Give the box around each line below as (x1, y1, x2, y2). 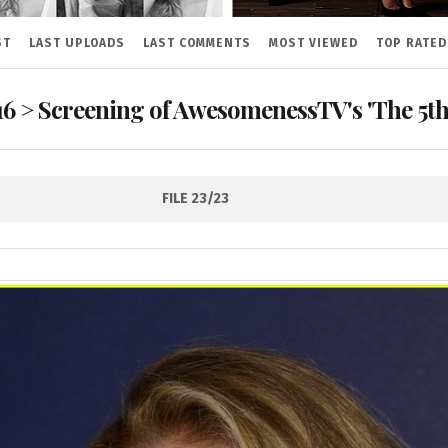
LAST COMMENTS (142, 36, 251, 51)
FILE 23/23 (162, 190, 229, 207)
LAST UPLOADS (28, 36, 125, 51)
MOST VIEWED (268, 36, 358, 51)
